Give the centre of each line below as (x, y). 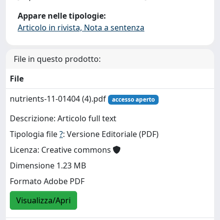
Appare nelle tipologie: (62, 15)
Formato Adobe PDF (47, 181)
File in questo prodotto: (57, 59)
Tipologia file (35, 134)
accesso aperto (133, 99)
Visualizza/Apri (43, 201)
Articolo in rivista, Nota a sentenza (81, 27)
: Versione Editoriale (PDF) (111, 134)
